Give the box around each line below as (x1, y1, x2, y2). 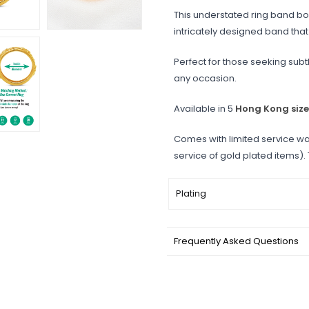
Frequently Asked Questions (174, 235, 299, 248)
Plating (176, 187, 206, 201)
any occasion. (174, 72, 237, 86)
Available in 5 (174, 102, 235, 116)
